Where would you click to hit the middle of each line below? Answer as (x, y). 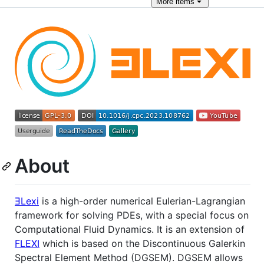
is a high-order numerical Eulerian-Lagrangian (142, 201)
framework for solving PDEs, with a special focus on (132, 215)
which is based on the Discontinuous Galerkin (142, 243)
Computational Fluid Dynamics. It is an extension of (130, 229)
